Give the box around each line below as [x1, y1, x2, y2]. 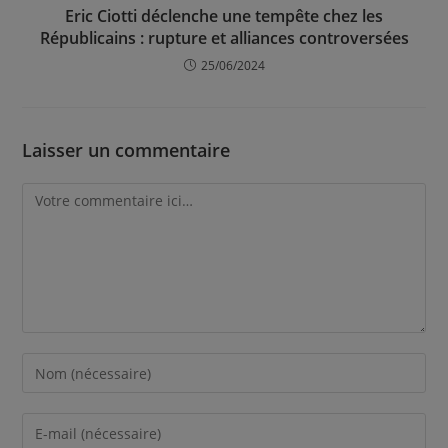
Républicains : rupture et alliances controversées [39, 27, 409, 50]
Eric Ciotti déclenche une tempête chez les [65, 5, 383, 28]
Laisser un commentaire [22, 138, 231, 163]
